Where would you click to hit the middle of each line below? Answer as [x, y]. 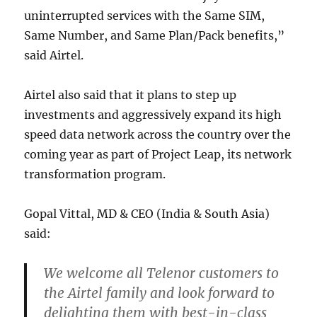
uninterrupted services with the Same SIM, [145, 16]
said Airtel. [54, 56]
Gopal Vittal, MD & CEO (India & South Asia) [147, 214]
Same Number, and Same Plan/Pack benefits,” [155, 36]
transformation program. [95, 174]
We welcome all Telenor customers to [162, 273]
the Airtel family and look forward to [160, 293]
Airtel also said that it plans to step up [131, 95]
